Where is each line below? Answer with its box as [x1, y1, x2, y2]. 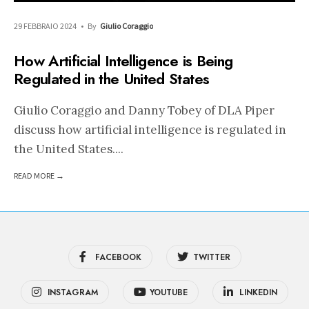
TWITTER [192, 250, 230, 263]
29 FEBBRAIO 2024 [14, 20, 77, 31]
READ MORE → [14, 170, 64, 181]
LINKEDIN [239, 286, 277, 299]
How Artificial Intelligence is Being [14, 50, 233, 72]
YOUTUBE [150, 286, 188, 299]
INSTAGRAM [48, 286, 98, 299]
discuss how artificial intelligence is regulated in [14, 121, 286, 137]
